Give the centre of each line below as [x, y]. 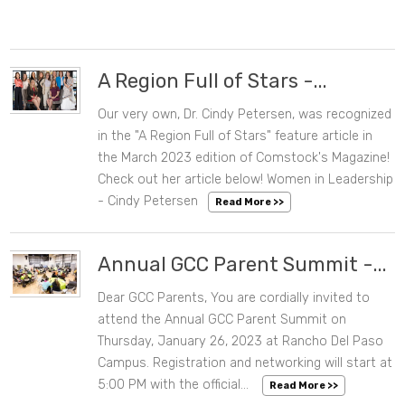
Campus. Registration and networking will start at [245, 363]
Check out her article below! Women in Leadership [246, 180]
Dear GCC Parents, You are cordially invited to [234, 298]
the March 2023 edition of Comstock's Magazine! [244, 158]
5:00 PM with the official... [175, 385]
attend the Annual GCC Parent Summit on [222, 320]
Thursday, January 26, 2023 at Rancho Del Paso [241, 342]
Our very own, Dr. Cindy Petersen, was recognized [245, 115]
